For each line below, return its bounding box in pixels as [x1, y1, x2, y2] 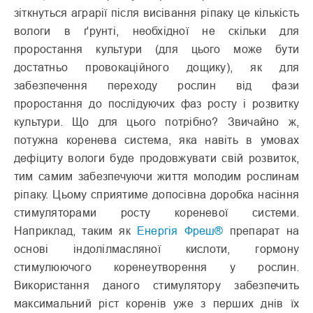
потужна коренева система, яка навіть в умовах [14, 133, 299, 147]
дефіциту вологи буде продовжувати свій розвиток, [14, 152, 299, 165]
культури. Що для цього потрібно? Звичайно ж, [14, 115, 299, 129]
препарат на [223, 224, 299, 238]
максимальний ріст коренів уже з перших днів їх [14, 297, 299, 310]
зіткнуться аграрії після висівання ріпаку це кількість [14, 6, 299, 20]
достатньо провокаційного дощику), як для [14, 61, 299, 74]
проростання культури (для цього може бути [14, 43, 299, 56]
